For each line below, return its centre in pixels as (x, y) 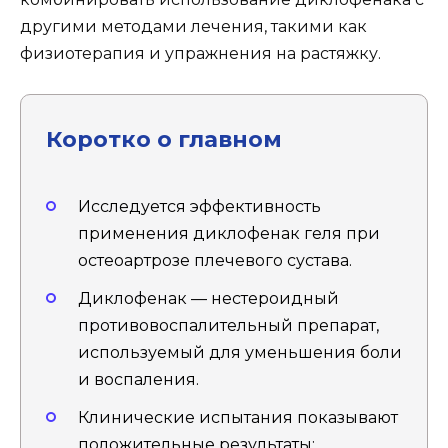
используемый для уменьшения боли (240, 353)
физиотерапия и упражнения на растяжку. (200, 53)
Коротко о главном (164, 138)
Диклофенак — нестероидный (208, 299)
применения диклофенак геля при (229, 233)
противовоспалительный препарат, (228, 326)
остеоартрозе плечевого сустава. (215, 260)
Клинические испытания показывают (238, 418)
